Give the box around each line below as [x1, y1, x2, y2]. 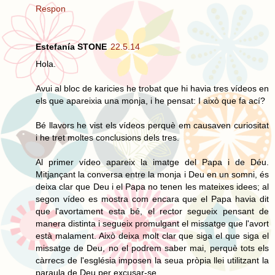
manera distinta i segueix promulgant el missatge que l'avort [36, 218, 269, 228]
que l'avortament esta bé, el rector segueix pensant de [36, 206, 269, 216]
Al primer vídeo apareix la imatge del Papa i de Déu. [36, 157, 269, 167]
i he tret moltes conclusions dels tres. [36, 132, 179, 142]
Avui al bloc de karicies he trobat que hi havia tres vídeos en [36, 83, 269, 93]
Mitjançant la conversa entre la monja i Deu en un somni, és [36, 169, 269, 179]
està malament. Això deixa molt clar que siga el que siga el [36, 230, 269, 241]
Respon [36, 3, 66, 14]
